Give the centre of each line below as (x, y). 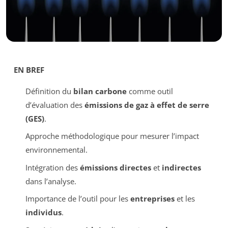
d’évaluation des (55, 105)
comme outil (150, 91)
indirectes (181, 167)
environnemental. (56, 150)
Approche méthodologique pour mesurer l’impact (112, 136)
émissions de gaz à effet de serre (147, 105)
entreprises (152, 199)
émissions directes (115, 167)
